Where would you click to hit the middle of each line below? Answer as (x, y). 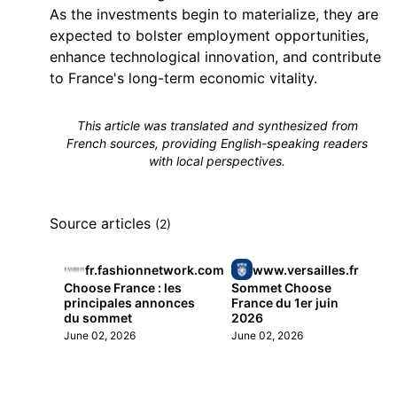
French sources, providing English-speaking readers (218, 143)
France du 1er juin (285, 303)
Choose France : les (123, 288)
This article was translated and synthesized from (217, 125)
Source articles (102, 223)
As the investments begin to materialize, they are (214, 14)
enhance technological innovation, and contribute (215, 57)
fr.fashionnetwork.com (155, 269)
